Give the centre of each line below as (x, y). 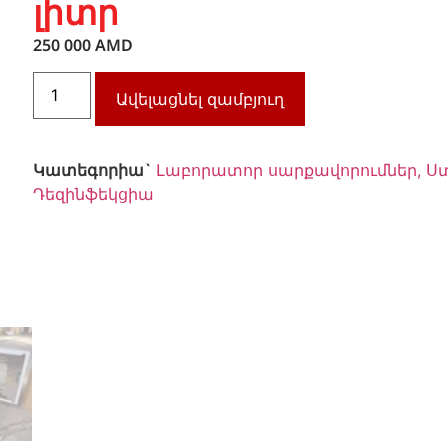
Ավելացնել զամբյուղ (200, 98)
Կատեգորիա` (95, 169)
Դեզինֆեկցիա (94, 193)
